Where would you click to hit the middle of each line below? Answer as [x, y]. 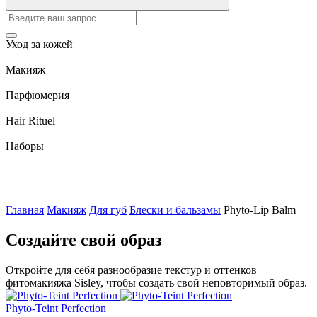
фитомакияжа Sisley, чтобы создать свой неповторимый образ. [156, 282]
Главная [25, 210]
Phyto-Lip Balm [260, 210]
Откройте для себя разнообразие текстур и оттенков [131, 270]
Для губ [108, 210]
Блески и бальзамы [175, 210]
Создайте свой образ [84, 240]
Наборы [25, 146]
